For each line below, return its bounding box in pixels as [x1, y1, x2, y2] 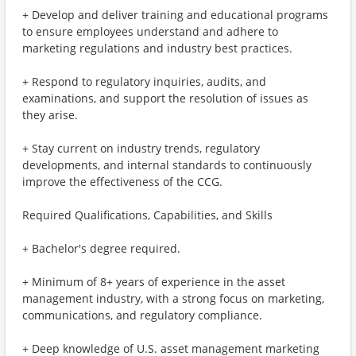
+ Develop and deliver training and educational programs [22, 7, 328, 22]
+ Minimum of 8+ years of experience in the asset [22, 274, 285, 289]
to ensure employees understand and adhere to [22, 24, 278, 39]
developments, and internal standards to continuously [22, 157, 311, 172]
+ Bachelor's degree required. [22, 241, 180, 256]
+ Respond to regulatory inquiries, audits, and [22, 74, 266, 89]
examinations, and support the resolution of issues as [22, 91, 308, 106]
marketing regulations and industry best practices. [22, 41, 292, 56]
